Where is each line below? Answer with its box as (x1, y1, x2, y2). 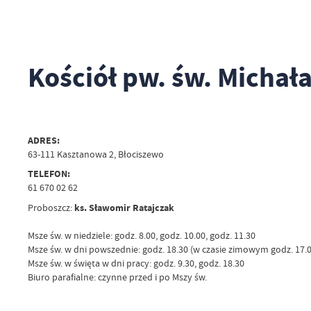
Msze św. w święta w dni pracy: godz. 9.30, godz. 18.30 (27, 257, 244, 269)
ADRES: (27, 133, 60, 147)
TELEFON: (27, 167, 70, 181)
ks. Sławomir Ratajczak (74, 201, 174, 215)
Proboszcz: (27, 201, 74, 214)
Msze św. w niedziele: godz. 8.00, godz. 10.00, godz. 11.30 (27, 229, 255, 242)
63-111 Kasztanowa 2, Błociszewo (27, 148, 164, 160)
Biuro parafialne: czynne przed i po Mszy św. (27, 271, 207, 283)
